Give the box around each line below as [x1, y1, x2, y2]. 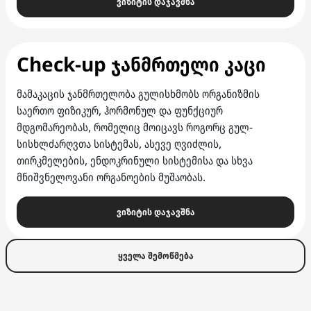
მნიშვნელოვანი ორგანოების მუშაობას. [17, 169, 205, 185]
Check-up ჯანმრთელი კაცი [17, 51, 266, 77]
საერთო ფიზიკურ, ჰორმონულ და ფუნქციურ [17, 103, 223, 118]
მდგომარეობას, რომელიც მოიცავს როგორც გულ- [17, 119, 253, 135]
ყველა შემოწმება [117, 249, 194, 262]
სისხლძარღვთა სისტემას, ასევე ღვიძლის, [17, 136, 221, 151]
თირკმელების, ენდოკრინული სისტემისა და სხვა [17, 153, 253, 168]
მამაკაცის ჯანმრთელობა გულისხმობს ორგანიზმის [17, 86, 260, 101]
